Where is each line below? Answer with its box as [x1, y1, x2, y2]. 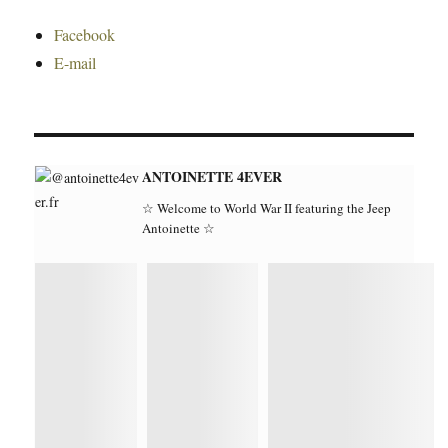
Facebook [54, 24, 116, 45]
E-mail [54, 52, 97, 73]
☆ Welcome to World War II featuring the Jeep [142, 199, 391, 217]
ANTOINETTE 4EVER [142, 166, 282, 187]
